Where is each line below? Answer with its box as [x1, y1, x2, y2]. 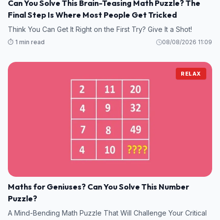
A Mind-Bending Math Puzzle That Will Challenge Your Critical [8, 209, 207, 218]
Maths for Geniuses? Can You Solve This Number [8, 182, 189, 192]
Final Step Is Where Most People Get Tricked [8, 10, 177, 20]
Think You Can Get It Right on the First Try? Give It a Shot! [8, 25, 192, 34]
